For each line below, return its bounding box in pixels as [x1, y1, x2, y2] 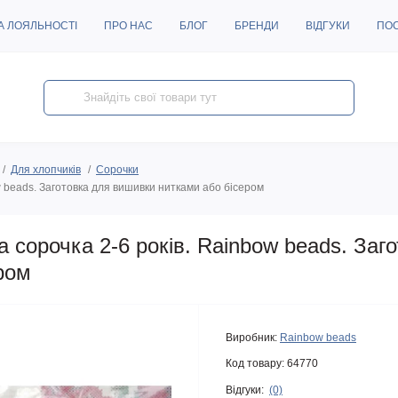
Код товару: [226, 357, 284, 370]
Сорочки [96, 163, 139, 176]
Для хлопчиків [11, 163, 81, 176]
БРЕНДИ [235, 20, 279, 32]
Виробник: [226, 331, 277, 344]
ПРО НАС [104, 20, 153, 32]
